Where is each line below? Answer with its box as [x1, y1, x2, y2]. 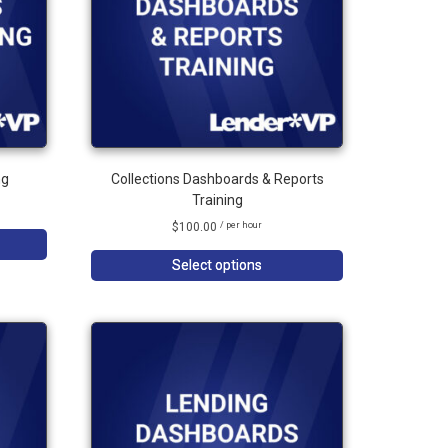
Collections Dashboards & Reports [110, 170, 324, 187]
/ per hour [220, 220, 263, 231]
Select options [172, 256, 263, 273]
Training [191, 191, 243, 208]
